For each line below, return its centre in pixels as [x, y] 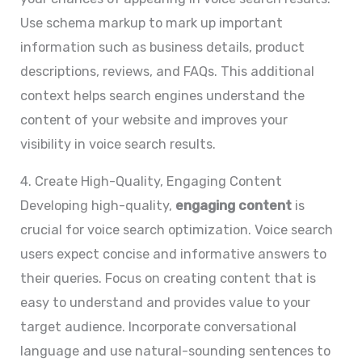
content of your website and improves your [154, 120]
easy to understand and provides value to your [166, 303]
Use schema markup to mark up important [152, 23]
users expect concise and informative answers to [174, 255]
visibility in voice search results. [118, 144]
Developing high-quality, [98, 206]
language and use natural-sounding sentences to [176, 351]
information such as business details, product [163, 47]
